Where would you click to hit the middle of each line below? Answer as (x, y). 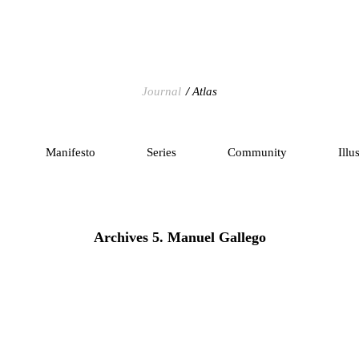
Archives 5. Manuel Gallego (179, 237)
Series (161, 152)
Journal (161, 91)
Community (257, 152)
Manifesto (70, 152)
